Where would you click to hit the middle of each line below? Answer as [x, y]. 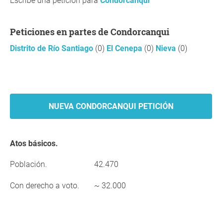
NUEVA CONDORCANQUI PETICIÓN [111, 106]
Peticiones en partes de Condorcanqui [93, 32]
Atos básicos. [37, 143]
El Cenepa [125, 48]
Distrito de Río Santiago [53, 48]
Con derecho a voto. [45, 186]
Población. [28, 164]
